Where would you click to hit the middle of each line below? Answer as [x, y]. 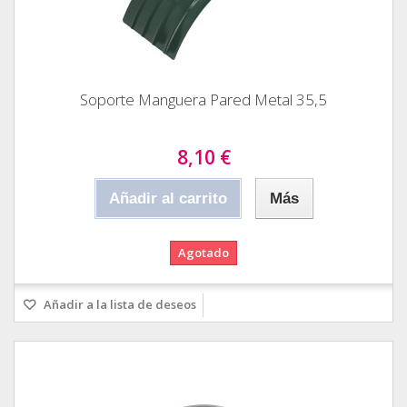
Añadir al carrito [168, 198]
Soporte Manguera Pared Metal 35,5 [203, 99]
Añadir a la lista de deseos [119, 304]
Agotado [203, 252]
